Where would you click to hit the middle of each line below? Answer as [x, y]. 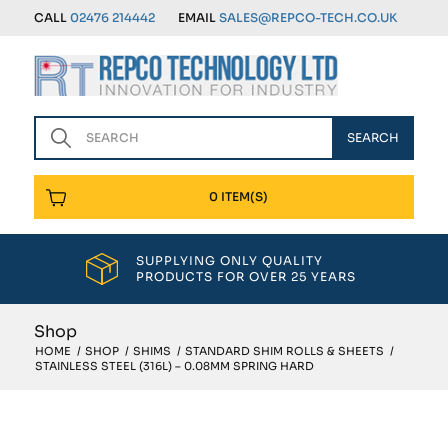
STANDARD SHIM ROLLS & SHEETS [284, 351]
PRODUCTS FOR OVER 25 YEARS [246, 276]
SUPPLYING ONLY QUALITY [230, 260]
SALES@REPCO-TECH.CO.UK [307, 17]
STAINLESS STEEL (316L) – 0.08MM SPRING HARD [174, 366]
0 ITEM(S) [239, 196]
